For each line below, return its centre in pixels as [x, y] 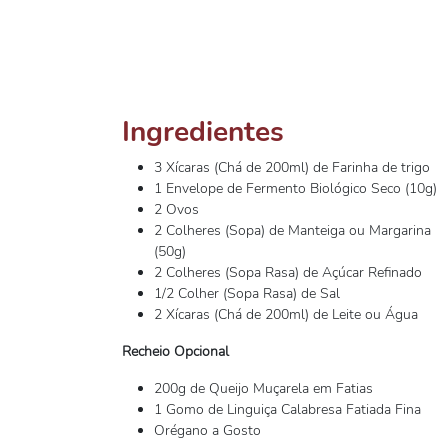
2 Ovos [176, 209]
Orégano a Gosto [207, 430]
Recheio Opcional [175, 351]
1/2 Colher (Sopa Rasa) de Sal [247, 293]
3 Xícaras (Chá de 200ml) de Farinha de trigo [292, 167]
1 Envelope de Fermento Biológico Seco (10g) [295, 188]
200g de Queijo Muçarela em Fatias [263, 388]
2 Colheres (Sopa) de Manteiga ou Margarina [292, 230]
